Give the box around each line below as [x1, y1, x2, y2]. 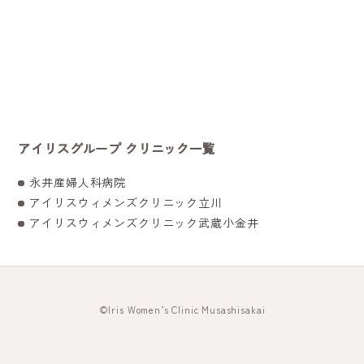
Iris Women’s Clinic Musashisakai [108, 301, 266, 316]
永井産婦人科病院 [29, 173, 127, 190]
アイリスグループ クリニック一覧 [18, 138, 215, 157]
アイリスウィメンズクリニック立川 [29, 193, 223, 210]
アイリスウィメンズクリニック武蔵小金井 [29, 214, 259, 231]
